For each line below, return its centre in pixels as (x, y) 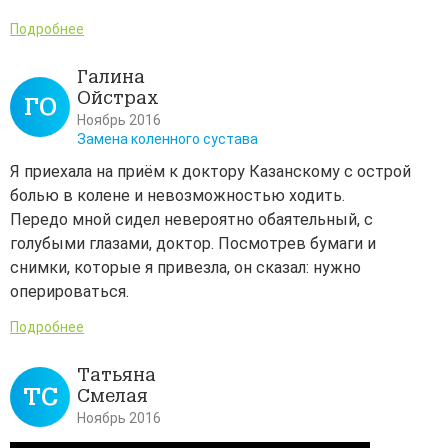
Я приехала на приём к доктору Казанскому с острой (210, 172)
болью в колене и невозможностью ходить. (177, 196)
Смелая (112, 396)
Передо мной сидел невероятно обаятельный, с (191, 220)
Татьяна (116, 375)
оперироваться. (69, 292)
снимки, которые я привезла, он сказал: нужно (185, 268)
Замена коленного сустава (167, 139)
